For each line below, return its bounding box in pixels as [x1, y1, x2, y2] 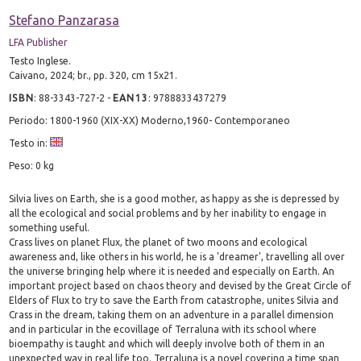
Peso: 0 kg [9, 160, 55, 171]
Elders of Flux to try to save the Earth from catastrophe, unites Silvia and [9, 294, 339, 305]
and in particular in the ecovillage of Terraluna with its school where [9, 323, 317, 334]
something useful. [9, 222, 90, 233]
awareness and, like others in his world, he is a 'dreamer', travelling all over [9, 251, 346, 262]
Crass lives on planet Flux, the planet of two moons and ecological [9, 236, 308, 247]
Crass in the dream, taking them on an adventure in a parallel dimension [9, 309, 334, 320]
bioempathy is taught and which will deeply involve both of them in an [9, 338, 326, 349]
